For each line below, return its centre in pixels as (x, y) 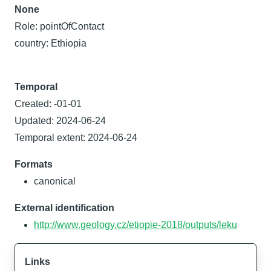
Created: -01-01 (48, 104)
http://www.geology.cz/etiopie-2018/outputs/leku (135, 225)
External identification (64, 208)
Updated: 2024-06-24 (60, 121)
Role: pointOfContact (59, 26)
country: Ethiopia (51, 43)
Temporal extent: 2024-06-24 (76, 138)
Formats (34, 164)
